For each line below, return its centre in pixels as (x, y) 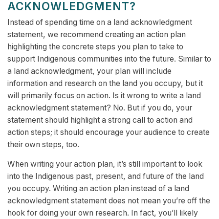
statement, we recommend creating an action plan (97, 35)
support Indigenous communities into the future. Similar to (109, 59)
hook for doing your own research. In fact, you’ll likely (103, 213)
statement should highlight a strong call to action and (100, 120)
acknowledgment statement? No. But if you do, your (100, 108)
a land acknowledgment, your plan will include (89, 71)
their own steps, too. (43, 145)
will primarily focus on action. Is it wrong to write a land (104, 96)
